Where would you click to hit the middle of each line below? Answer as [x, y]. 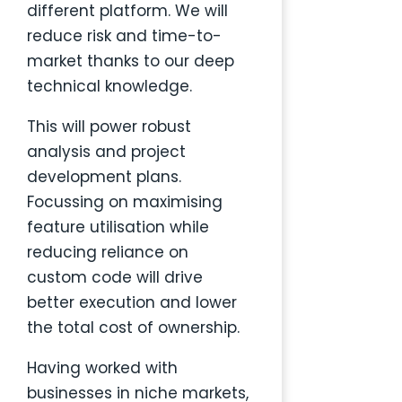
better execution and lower [131, 303]
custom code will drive [114, 278]
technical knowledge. [109, 87]
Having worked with [102, 368]
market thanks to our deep [130, 61]
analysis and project [106, 152]
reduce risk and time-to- [124, 36]
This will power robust [109, 127]
